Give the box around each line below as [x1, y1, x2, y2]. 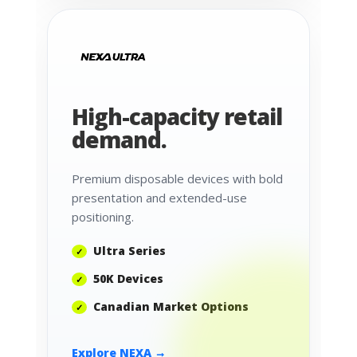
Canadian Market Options [93, 299, 249, 315]
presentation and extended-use [72, 190, 248, 206]
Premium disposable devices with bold [72, 171, 284, 187]
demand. [72, 124, 167, 155]
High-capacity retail [72, 101, 283, 132]
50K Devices [93, 271, 164, 287]
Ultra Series [93, 243, 167, 259]
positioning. [72, 209, 135, 226]
